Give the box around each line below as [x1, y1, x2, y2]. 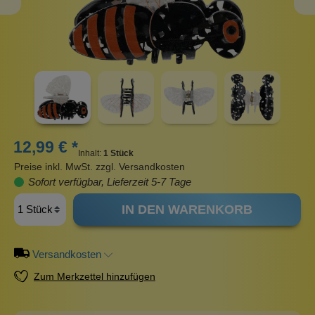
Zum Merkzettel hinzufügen [34, 271, 155, 283]
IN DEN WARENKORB [121, 202, 252, 217]
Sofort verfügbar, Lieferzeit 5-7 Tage [25, 176, 191, 188]
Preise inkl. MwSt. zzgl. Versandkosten [14, 161, 185, 173]
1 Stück [103, 148, 134, 159]
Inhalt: [78, 148, 103, 159]
